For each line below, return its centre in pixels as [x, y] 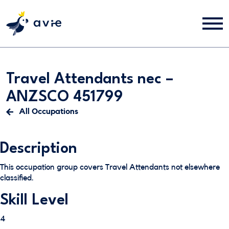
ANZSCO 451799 [65, 97]
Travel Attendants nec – [90, 79]
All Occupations [49, 111]
